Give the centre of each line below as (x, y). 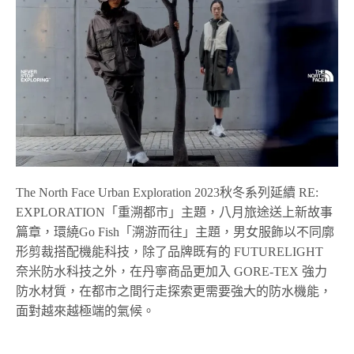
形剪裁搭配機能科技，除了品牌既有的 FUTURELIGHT (170, 251)
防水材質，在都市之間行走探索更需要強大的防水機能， (174, 291)
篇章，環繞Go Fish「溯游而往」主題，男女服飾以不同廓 (175, 232)
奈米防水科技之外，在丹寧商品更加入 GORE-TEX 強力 (172, 271)
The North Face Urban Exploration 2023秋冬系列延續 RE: (168, 192)
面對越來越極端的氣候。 (85, 311)
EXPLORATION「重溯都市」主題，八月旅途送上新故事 (174, 212)
